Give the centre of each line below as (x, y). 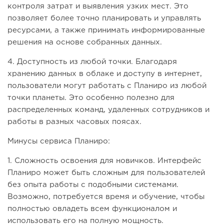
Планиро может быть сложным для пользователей (106, 173)
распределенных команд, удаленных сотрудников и (108, 110)
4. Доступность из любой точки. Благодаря (92, 62)
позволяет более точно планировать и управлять (104, 18)
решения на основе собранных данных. (85, 42)
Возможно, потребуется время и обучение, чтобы (106, 197)
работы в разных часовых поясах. (74, 122)
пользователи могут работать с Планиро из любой (107, 86)
